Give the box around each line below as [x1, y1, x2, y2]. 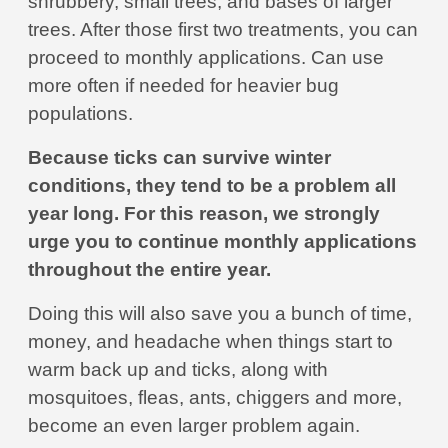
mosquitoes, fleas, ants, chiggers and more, [28, 387, 402, 408]
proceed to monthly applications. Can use [28, 47, 384, 68]
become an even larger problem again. [28, 415, 360, 436]
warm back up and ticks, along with [28, 359, 328, 380]
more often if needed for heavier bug [28, 75, 339, 96]
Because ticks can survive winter [28, 147, 331, 168]
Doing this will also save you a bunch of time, [28, 303, 412, 324]
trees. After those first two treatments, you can [28, 19, 418, 40]
